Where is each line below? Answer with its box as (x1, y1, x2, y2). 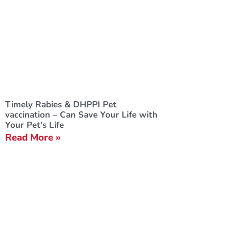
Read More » (5, 131, 61, 145)
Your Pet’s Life (5, 119, 64, 131)
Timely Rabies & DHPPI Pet (5, 99, 117, 111)
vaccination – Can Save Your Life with (5, 109, 157, 121)
